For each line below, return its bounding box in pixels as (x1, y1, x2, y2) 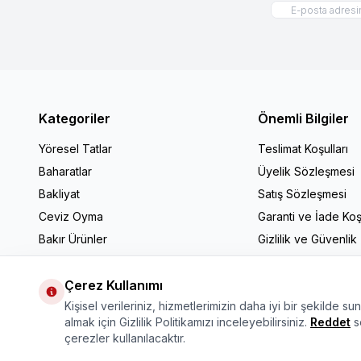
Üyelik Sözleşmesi (258, 164, 355, 178)
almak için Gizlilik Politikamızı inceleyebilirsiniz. (64, 315, 310, 329)
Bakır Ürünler (39, 232, 107, 246)
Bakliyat (39, 187, 80, 201)
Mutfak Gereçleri (39, 255, 127, 268)
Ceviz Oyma (39, 210, 103, 223)
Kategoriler (39, 110, 110, 127)
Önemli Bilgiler (258, 110, 349, 127)
